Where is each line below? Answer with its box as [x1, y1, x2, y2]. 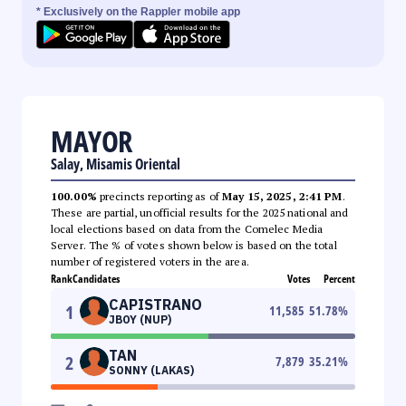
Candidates [72, 270, 120, 286]
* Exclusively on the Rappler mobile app [36, 5, 240, 18]
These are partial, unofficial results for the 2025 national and [51, 205, 349, 219]
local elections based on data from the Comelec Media [51, 221, 324, 236]
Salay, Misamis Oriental [51, 153, 180, 174]
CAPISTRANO [109, 295, 202, 314]
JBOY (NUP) [109, 312, 171, 326]
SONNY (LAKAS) [109, 362, 194, 377]
